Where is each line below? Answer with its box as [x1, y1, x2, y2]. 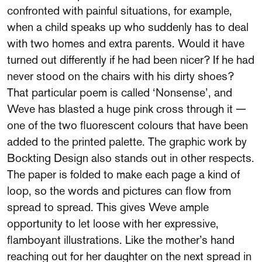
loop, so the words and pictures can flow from [7, 183, 231, 198]
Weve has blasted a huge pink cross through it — [7, 101, 246, 116]
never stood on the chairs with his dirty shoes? [7, 68, 234, 84]
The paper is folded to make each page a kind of [7, 167, 240, 182]
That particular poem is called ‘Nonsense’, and [7, 85, 232, 100]
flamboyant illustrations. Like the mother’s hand [7, 232, 235, 247]
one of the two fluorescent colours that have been [7, 118, 248, 133]
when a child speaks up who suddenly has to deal [7, 19, 249, 35]
